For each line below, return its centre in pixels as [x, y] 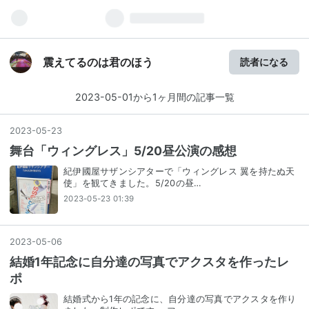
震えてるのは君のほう [98, 62]
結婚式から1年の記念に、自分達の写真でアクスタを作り [180, 299]
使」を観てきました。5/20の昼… [133, 183]
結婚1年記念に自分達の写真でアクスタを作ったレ [149, 261]
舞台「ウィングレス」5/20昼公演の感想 [123, 151]
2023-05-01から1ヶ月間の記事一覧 [154, 97]
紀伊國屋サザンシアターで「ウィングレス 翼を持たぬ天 [179, 171]
